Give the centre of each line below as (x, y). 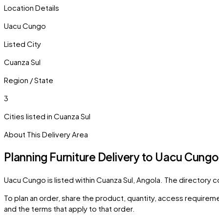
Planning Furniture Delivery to (80, 157)
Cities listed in (29, 116)
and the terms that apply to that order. (69, 208)
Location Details (32, 8)
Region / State (29, 80)
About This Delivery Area (46, 134)
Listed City (22, 44)
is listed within (71, 179)
